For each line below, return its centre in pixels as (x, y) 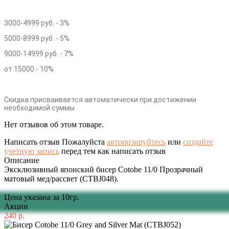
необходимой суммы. (40, 108)
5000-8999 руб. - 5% (37, 39)
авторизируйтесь (136, 142)
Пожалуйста (83, 142)
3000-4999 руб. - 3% (37, 23)
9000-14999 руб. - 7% (39, 54)
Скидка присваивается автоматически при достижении (100, 100)
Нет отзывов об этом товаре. (54, 125)
